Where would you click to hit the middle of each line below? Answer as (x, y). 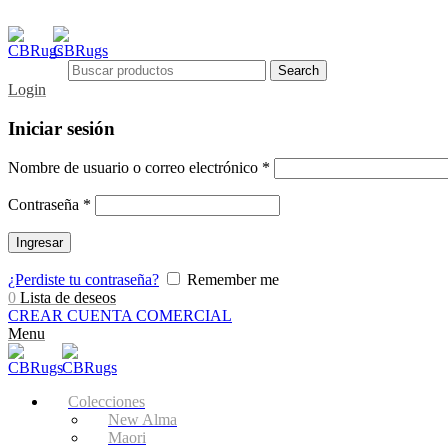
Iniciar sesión (61, 128)
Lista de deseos (68, 298)
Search (298, 70)
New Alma (142, 420)
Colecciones (106, 402)
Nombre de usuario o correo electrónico (135, 168)
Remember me (233, 280)
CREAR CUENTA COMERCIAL (120, 316)
